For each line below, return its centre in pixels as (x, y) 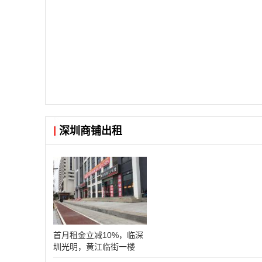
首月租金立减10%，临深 (98, 235)
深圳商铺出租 (91, 131)
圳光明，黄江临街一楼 (94, 247)
